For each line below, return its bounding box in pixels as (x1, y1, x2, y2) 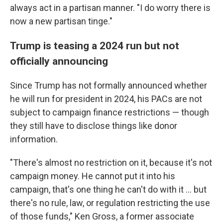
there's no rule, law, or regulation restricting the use (10, 198, 210, 208)
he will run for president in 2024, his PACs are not (10, 94, 202, 104)
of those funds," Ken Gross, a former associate (10, 211, 194, 222)
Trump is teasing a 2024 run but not (10, 39, 179, 52)
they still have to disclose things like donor (10, 120, 177, 131)
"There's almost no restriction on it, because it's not (10, 157, 212, 168)
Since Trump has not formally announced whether (10, 80, 207, 91)
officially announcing (10, 55, 108, 67)
